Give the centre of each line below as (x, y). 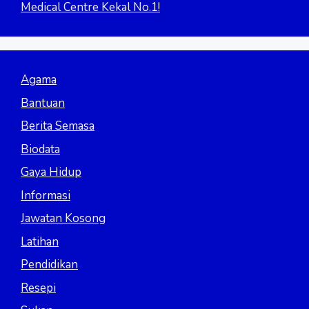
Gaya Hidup (51, 172)
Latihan (40, 241)
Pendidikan (49, 265)
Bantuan (43, 103)
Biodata (40, 149)
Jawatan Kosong (63, 219)
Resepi (38, 288)
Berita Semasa (58, 126)
